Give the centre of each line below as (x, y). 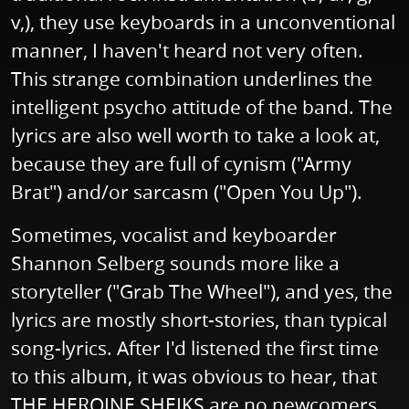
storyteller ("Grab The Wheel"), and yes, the (202, 292)
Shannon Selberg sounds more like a (175, 263)
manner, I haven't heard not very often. (187, 51)
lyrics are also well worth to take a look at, (195, 136)
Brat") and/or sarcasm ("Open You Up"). (187, 192)
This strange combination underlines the (192, 79)
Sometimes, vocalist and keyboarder (174, 235)
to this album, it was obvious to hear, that (194, 377)
